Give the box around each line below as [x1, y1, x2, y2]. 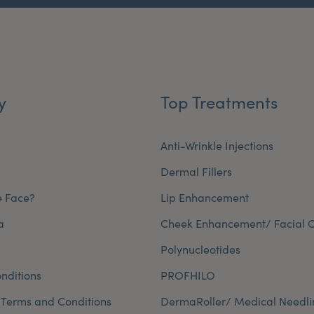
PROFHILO [161, 267, 215, 282]
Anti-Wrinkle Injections [161, 137, 273, 153]
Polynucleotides [161, 241, 240, 257]
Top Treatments [161, 90, 278, 113]
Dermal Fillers [161, 163, 232, 179]
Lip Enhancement [161, 189, 249, 205]
